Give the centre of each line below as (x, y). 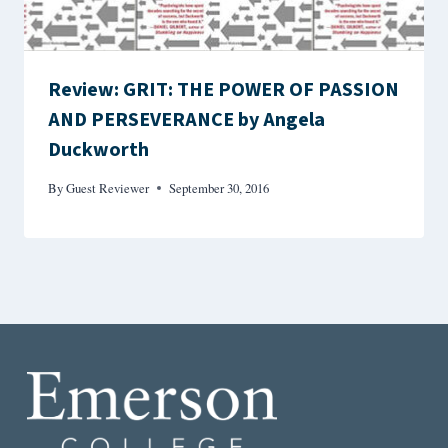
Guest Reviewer (108, 188)
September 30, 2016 (219, 188)
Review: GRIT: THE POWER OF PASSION (223, 90)
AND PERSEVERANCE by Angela (186, 120)
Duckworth (98, 150)
